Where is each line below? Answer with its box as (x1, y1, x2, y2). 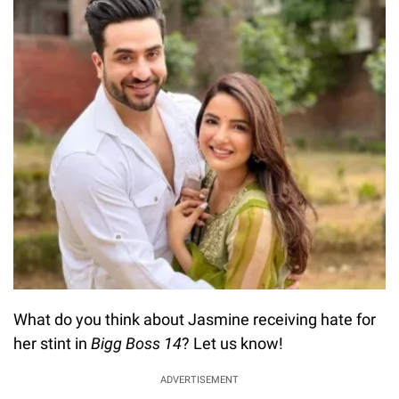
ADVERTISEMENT (160, 373, 239, 386)
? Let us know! (182, 333, 283, 353)
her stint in (13, 333, 91, 353)
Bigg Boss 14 (91, 333, 182, 353)
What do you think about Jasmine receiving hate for (13, 309, 376, 329)
